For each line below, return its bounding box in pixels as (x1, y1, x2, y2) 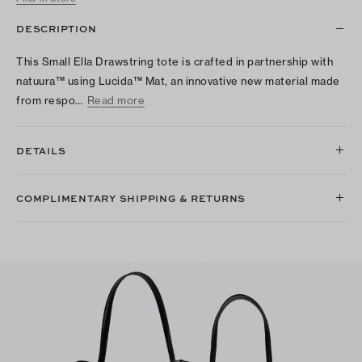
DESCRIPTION (16, 21, 97, 36)
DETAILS (16, 143, 66, 158)
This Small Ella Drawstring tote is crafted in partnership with (16, 55, 333, 69)
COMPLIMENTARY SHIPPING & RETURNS (16, 191, 246, 206)
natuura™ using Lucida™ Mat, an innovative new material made (16, 74, 340, 88)
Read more (86, 94, 145, 107)
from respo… (16, 94, 83, 107)
